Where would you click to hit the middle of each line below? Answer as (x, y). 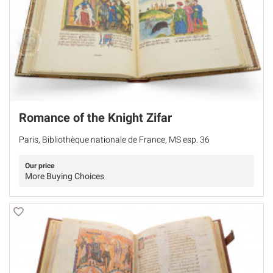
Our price (40, 165)
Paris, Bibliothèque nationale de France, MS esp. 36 (114, 139)
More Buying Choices (65, 176)
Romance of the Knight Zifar (95, 117)
